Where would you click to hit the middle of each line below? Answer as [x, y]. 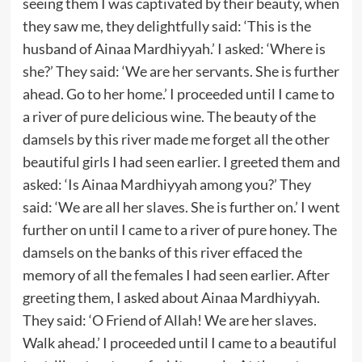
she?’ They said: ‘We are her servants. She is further [181, 71]
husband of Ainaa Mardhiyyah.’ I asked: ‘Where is [174, 48]
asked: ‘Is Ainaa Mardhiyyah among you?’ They [166, 184]
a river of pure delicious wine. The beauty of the [169, 116]
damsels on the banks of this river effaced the [162, 252]
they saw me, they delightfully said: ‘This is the [166, 25]
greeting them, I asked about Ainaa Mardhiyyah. [171, 297]
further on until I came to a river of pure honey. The [179, 229]
